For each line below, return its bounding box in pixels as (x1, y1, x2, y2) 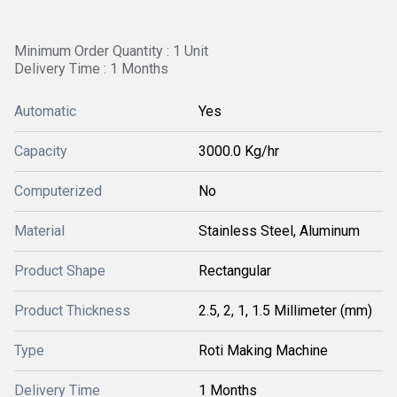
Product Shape (14, 262, 105, 279)
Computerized (14, 183, 102, 199)
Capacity (14, 143, 67, 160)
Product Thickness (14, 302, 130, 319)
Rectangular (198, 262, 271, 279)
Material (14, 222, 65, 239)
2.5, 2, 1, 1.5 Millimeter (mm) (198, 302, 372, 319)
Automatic (14, 103, 76, 120)
